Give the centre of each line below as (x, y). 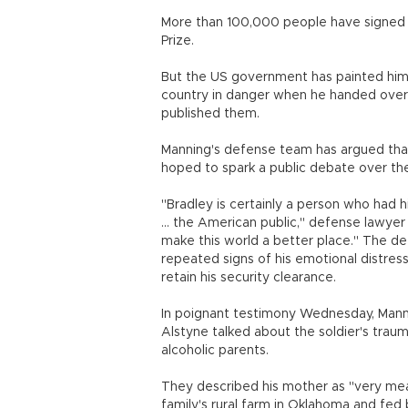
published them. (210, 114)
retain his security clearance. (249, 278)
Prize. (178, 41)
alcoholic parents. (215, 351)
